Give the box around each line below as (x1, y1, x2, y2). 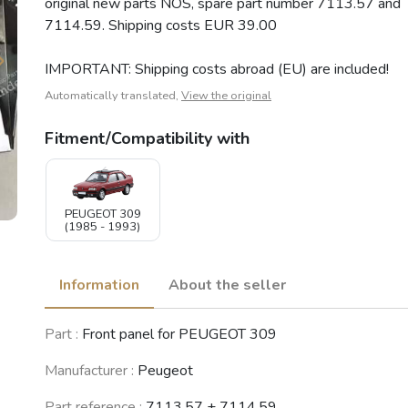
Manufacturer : (45, 361, 134, 382)
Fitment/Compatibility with (45, 127, 250, 150)
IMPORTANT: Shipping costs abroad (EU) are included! (45, 59, 389, 80)
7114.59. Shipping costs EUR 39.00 (45, 15, 277, 36)
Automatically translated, (45, 87, 181, 105)
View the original (181, 87, 271, 105)
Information (59, 275, 139, 296)
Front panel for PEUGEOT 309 (78, 324, 277, 345)
